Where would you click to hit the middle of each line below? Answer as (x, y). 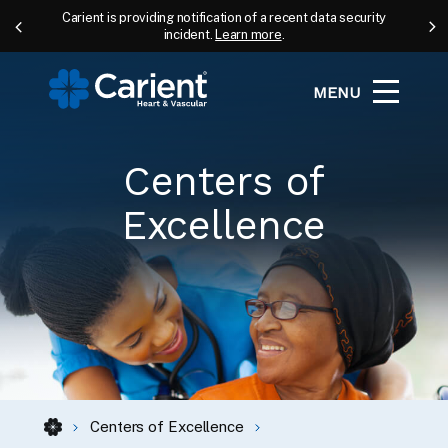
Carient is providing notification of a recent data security (224, 17)
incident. (189, 34)
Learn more (248, 34)
